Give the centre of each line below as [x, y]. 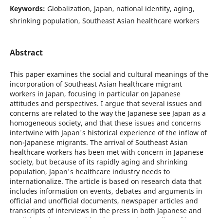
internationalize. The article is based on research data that [105, 182]
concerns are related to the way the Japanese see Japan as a [108, 113]
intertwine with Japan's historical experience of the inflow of [108, 133]
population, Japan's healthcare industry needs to [90, 172]
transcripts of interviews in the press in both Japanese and [105, 211]
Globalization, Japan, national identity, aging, [121, 8]
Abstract [26, 53]
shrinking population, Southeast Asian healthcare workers [104, 20]
